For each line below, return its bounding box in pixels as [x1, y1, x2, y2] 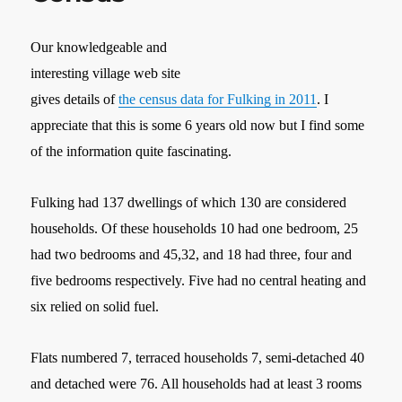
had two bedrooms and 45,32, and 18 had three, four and [31, 246, 353, 262]
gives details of [31, 91, 119, 107]
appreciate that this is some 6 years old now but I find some [31, 117, 365, 133]
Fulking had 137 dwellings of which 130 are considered [31, 194, 347, 210]
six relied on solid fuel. [31, 298, 160, 314]
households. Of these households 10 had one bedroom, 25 [31, 220, 359, 236]
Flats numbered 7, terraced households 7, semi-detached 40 [31, 349, 365, 365]
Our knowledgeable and [31, 39, 168, 55]
